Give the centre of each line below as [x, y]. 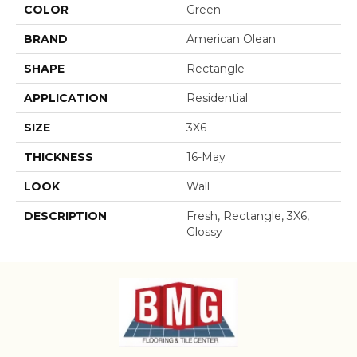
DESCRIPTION [65, 216]
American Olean [231, 39]
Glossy [204, 231]
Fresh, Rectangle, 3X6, [248, 216]
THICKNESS [59, 157]
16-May [206, 157]
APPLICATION [66, 98]
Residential [217, 98]
